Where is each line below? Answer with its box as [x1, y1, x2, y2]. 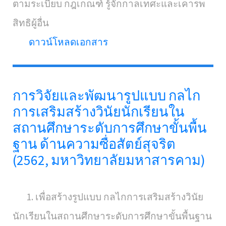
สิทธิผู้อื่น [13, 17, 49, 29]
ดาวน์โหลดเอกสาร [29, 36, 108, 48]
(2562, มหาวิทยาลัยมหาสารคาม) [13, 151, 205, 168]
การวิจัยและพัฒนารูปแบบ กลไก [13, 87, 200, 104]
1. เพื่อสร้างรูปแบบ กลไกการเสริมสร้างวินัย [13, 191, 203, 203]
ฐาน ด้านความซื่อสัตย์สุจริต [13, 135, 176, 152]
